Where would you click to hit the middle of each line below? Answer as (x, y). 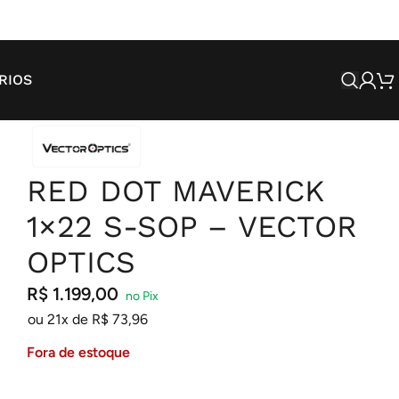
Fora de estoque (78, 352)
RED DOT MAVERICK (175, 191)
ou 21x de (59, 319)
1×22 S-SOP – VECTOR (191, 226)
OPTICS (81, 262)
